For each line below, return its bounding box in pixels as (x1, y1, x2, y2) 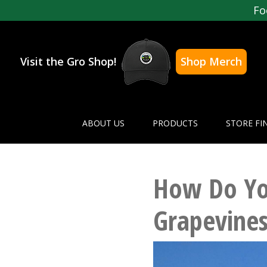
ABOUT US (82, 117, 125, 129)
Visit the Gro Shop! (20, 54, 116, 69)
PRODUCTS (152, 117, 198, 129)
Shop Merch (181, 54, 242, 69)
